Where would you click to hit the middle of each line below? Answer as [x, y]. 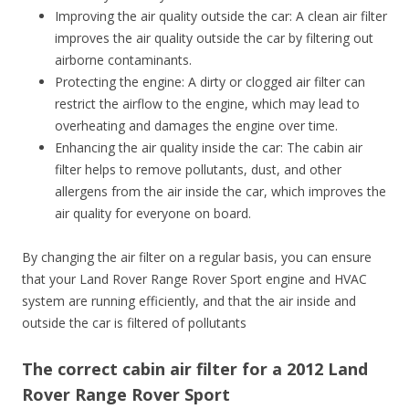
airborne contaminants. [123, 59]
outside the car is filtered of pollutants [134, 322]
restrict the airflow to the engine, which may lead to [207, 103]
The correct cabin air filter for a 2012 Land [195, 368]
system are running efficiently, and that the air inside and [189, 300]
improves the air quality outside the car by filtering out [214, 37]
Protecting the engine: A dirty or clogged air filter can [210, 81]
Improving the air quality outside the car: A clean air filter [221, 16]
